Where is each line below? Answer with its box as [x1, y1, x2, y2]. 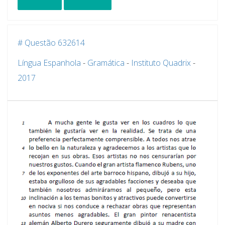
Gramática [87, 57, 125, 68]
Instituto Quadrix [131, 57, 191, 68]
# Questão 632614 [18, 37, 85, 48]
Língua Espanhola [18, 57, 81, 68]
